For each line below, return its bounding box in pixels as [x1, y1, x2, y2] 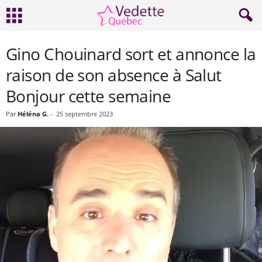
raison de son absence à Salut [6, 64, 222, 86]
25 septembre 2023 [56, 109, 113, 118]
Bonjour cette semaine [6, 85, 171, 107]
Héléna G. [18, 109, 49, 118]
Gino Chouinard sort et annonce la [6, 43, 256, 65]
